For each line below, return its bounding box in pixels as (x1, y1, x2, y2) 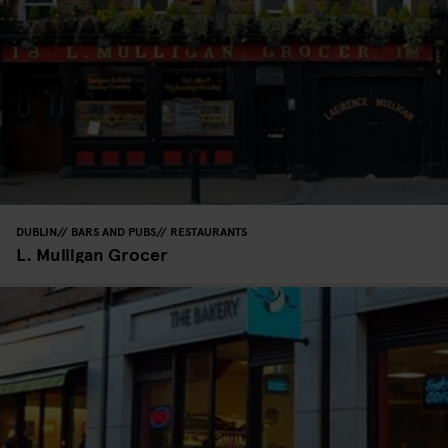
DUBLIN (16, 222, 57, 239)
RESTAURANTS (170, 222, 247, 239)
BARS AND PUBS (71, 222, 156, 239)
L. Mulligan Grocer (16, 240, 168, 266)
